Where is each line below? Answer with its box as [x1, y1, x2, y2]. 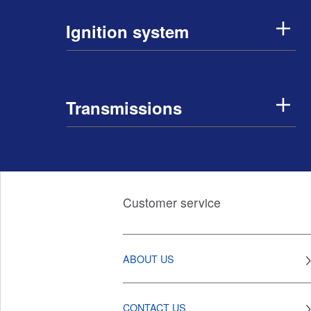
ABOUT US [123, 251, 174, 266]
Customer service [123, 194, 221, 211]
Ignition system [66, 19, 189, 43]
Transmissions [66, 96, 182, 119]
